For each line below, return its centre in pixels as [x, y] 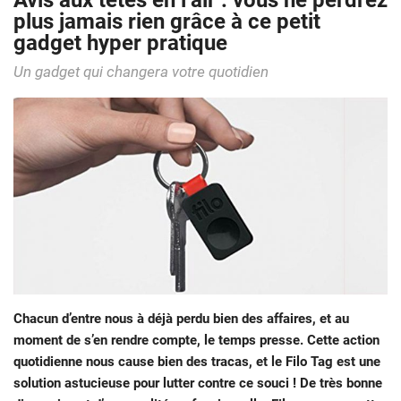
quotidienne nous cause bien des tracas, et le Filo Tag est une [197, 362]
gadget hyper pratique [120, 43]
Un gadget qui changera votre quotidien [141, 73]
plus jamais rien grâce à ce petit [167, 22]
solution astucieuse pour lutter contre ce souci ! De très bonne [198, 384]
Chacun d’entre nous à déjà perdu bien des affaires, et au [181, 319]
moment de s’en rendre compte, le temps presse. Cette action [196, 341]
